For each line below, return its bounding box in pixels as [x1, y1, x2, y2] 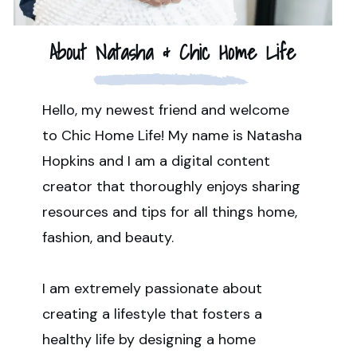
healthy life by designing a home [41, 330, 256, 350]
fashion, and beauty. [41, 228, 174, 248]
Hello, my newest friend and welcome [41, 100, 289, 120]
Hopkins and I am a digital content [41, 151, 270, 171]
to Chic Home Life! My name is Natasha [41, 126, 302, 146]
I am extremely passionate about [41, 279, 262, 299]
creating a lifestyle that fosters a [41, 304, 262, 324]
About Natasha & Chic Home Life [49, 34, 296, 69]
